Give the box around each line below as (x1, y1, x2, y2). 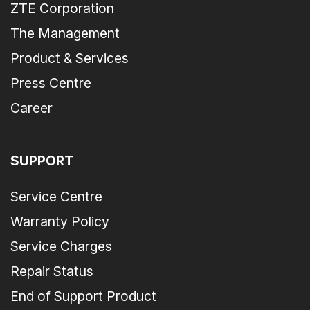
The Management (10, 25, 120, 42)
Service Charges (10, 238, 112, 255)
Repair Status (10, 263, 93, 280)
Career (10, 100, 53, 117)
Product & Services (10, 50, 129, 67)
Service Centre (10, 188, 102, 206)
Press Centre (10, 75, 91, 92)
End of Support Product (10, 288, 156, 305)
